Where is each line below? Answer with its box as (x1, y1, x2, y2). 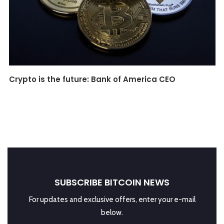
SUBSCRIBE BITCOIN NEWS (54, 175, 169, 188)
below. (101, 207, 123, 217)
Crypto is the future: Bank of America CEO (8, 73, 175, 84)
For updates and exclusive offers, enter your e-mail (28, 194, 195, 204)
